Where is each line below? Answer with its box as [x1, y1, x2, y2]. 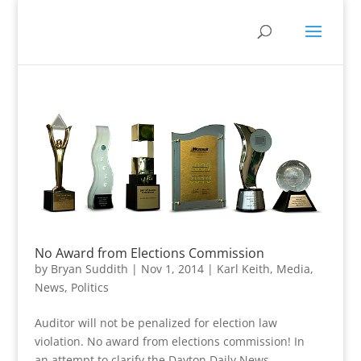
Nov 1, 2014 [140, 260, 204, 276]
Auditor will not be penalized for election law [34, 314, 277, 330]
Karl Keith [216, 260, 270, 276]
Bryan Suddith [50, 260, 128, 276]
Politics [70, 279, 109, 295]
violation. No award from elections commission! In [34, 333, 305, 349]
